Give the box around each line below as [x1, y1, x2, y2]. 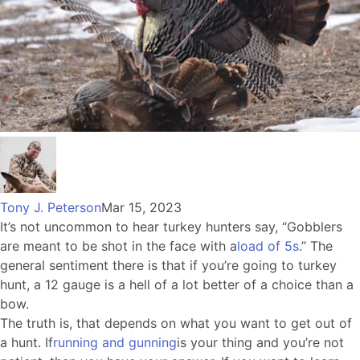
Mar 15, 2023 [101, 199, 182, 215]
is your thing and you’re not [177, 334, 344, 350]
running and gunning [53, 334, 177, 350]
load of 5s [237, 238, 299, 254]
